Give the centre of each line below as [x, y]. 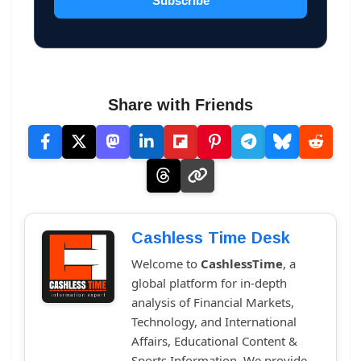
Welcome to [166, 263]
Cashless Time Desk [211, 237]
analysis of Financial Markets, [213, 302]
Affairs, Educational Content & [214, 340]
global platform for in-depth [209, 282]
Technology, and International [214, 321]
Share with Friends [180, 104]
